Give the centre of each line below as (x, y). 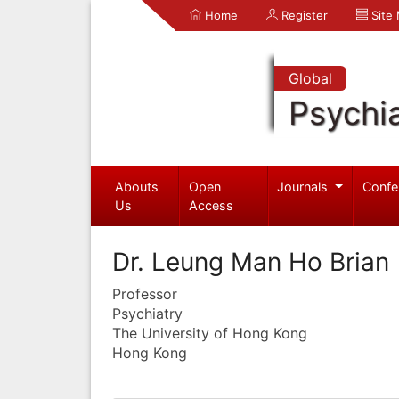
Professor (145, 293)
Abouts (136, 186)
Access (212, 205)
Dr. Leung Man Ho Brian (251, 261)
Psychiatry (147, 313)
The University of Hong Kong (210, 333)
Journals (305, 186)
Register (303, 15)
